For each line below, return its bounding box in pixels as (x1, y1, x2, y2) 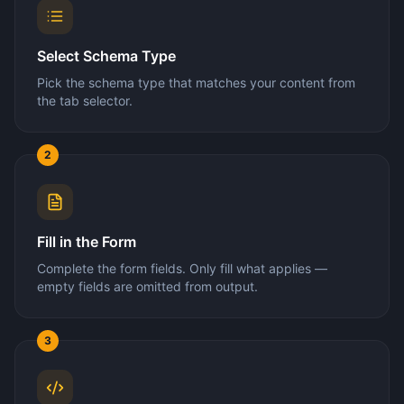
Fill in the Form (37, 232, 136, 251)
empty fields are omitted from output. (37, 278, 258, 294)
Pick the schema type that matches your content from (37, 74, 355, 90)
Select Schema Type (37, 46, 176, 65)
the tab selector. (37, 92, 133, 108)
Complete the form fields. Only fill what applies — (37, 260, 327, 276)
